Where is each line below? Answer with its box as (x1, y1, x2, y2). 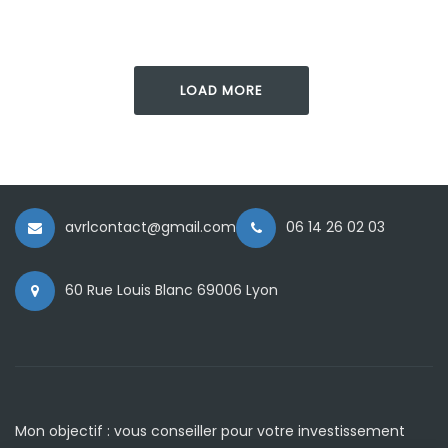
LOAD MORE (180, 81, 263, 100)
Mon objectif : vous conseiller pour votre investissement (15, 421, 405, 441)
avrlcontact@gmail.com (65, 217, 236, 237)
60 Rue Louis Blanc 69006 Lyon (65, 280, 278, 300)
